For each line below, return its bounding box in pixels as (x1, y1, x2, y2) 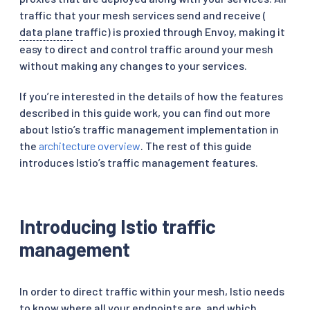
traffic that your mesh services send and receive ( (19, 8, 266, 21)
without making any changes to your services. (19, 58, 247, 72)
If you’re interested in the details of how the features (19, 89, 283, 102)
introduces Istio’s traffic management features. (19, 155, 258, 169)
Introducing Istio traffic (19, 214, 216, 238)
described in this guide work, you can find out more (19, 105, 271, 119)
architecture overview (39, 138, 140, 152)
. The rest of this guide (140, 138, 252, 152)
